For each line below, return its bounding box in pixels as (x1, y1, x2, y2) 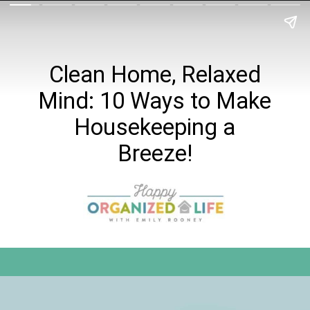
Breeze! (117, 140, 192, 167)
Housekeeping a (74, 113, 236, 140)
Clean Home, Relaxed (48, 61, 261, 88)
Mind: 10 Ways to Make (38, 87, 272, 114)
